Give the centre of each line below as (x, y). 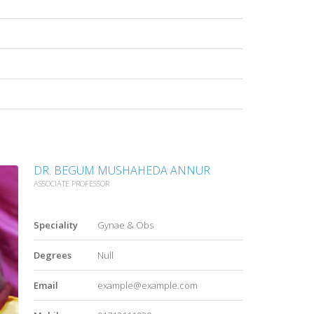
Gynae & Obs (125, 225)
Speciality (56, 225)
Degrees (53, 255)
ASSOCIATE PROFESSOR (71, 184)
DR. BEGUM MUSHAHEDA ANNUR (122, 171)
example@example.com (147, 286)
